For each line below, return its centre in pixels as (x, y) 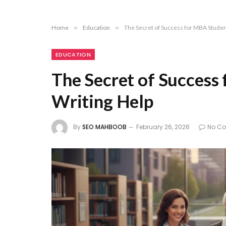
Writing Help (102, 101)
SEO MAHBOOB (104, 127)
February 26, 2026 (163, 127)
